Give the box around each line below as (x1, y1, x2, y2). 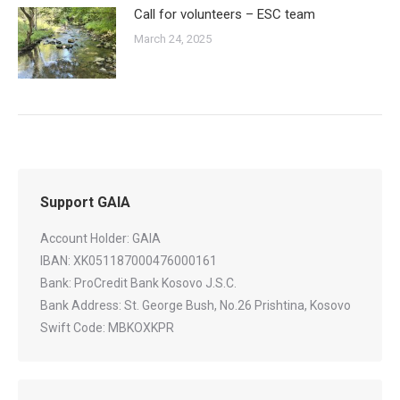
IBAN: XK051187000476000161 (40, 254, 217, 269)
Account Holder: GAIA (40, 231, 161, 246)
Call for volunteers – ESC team (134, 6, 315, 23)
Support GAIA (40, 194, 130, 212)
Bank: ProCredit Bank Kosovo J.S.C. (40, 276, 237, 291)
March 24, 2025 (134, 32, 212, 46)
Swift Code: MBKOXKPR (40, 321, 174, 336)
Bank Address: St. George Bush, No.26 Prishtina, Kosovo (40, 298, 351, 313)
